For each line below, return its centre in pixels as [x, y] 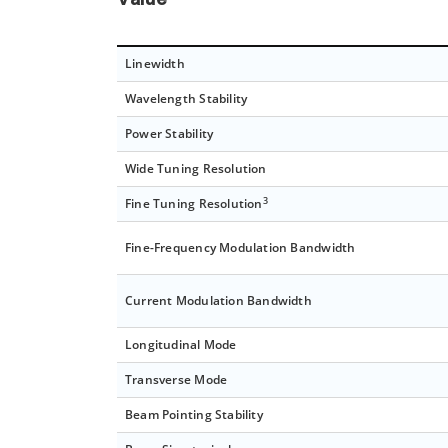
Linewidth [155, 64]
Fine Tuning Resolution [194, 204]
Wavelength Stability [186, 99]
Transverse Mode [176, 380]
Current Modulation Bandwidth [218, 301]
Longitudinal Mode [181, 345]
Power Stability [169, 134]
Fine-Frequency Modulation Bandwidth [240, 248]
